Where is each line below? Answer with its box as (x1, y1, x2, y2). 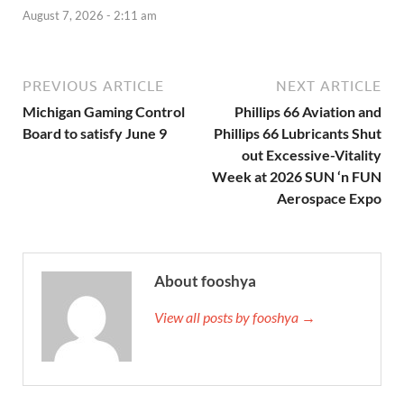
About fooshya (154, 271, 256, 290)
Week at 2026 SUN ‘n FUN (212, 167, 381, 185)
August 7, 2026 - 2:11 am (23, 7, 157, 23)
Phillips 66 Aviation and (234, 102, 381, 120)
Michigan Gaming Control (23, 102, 185, 120)
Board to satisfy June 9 (23, 124, 167, 142)
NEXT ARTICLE (276, 77, 381, 94)
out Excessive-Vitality (242, 145, 381, 163)
